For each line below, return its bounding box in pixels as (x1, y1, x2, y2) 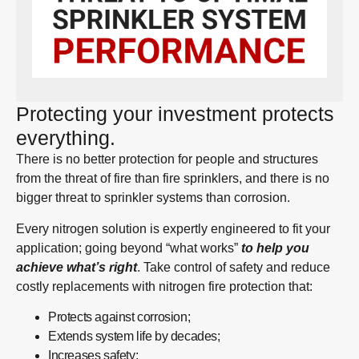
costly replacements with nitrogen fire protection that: (16, 279, 313, 293)
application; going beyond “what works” (16, 240, 241, 255)
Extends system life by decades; (48, 329, 220, 343)
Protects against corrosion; (48, 309, 191, 324)
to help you (241, 240, 309, 255)
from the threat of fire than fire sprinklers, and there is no (16, 171, 329, 186)
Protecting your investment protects (16, 103, 334, 126)
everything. (16, 127, 115, 150)
